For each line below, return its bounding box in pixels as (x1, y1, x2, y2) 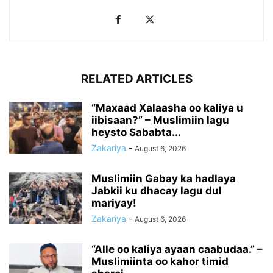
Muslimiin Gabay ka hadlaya (91, 172, 236, 185)
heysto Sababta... (91, 126, 181, 138)
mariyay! (91, 196, 136, 209)
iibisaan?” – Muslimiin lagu (91, 113, 229, 126)
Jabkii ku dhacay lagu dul (91, 184, 222, 197)
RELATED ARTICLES (80, 71, 193, 86)
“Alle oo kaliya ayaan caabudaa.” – (91, 243, 263, 255)
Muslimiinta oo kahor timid (91, 255, 229, 268)
